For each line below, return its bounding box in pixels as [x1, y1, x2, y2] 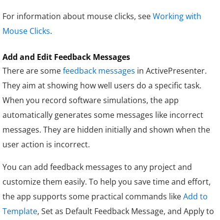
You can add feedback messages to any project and [2, 161, 192, 172]
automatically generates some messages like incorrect [2, 109, 203, 120]
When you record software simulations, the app [2, 94, 179, 106]
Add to [183, 191, 208, 202]
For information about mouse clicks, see [2, 10, 153, 22]
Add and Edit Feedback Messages [2, 51, 130, 62]
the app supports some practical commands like [2, 191, 183, 202]
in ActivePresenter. [135, 65, 207, 76]
